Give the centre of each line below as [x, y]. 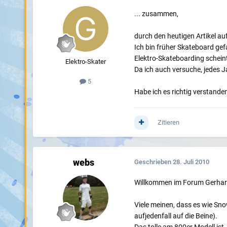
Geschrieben [153, 162]
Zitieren [168, 123]
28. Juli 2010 [191, 162]
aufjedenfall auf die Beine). [176, 216]
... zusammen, [156, 14]
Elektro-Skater [85, 62]
